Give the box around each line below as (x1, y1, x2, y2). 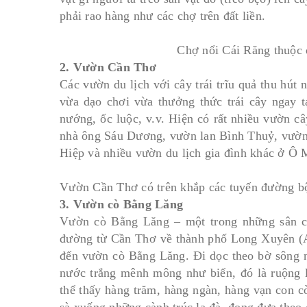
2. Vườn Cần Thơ (60, 60, 156, 74)
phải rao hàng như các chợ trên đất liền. (60, 9, 265, 23)
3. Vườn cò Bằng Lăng (60, 197, 183, 211)
